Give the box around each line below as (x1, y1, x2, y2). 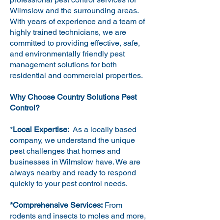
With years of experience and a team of (10, 17, 145, 26)
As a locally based (71, 125, 137, 134)
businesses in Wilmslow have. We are (10, 157, 140, 166)
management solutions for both (10, 60, 117, 69)
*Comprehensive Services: (10, 200, 103, 210)
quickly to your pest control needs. (10, 179, 128, 188)
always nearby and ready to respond (10, 168, 136, 177)
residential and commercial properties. (10, 71, 143, 80)
